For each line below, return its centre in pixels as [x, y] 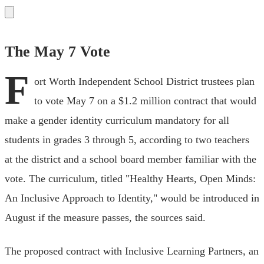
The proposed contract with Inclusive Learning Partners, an [132, 251]
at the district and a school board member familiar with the [131, 159]
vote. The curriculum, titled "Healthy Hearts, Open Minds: [130, 178]
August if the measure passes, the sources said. [105, 217]
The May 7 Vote [57, 51]
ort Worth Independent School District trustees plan [144, 81]
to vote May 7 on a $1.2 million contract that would [145, 100]
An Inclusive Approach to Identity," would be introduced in [132, 198]
